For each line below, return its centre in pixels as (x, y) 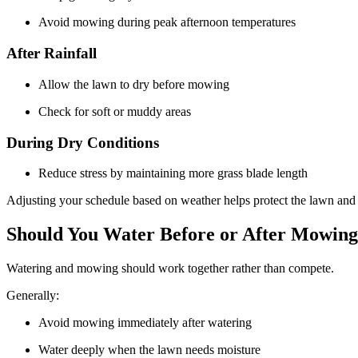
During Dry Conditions (85, 142)
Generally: (34, 296)
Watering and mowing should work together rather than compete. (172, 268)
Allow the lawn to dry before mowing (137, 84)
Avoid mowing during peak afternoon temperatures (170, 22)
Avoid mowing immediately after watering (148, 323)
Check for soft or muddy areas (118, 111)
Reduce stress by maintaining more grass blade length (176, 173)
